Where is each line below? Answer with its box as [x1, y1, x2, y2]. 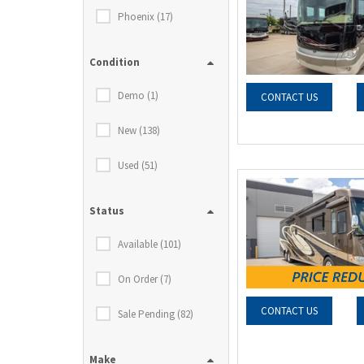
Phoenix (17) [118, 10, 173, 24]
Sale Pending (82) [118, 307, 193, 321]
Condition [89, 55, 140, 69]
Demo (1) [118, 89, 158, 102]
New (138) [118, 123, 160, 137]
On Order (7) [118, 272, 171, 286]
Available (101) [118, 237, 181, 251]
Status [89, 204, 124, 218]
